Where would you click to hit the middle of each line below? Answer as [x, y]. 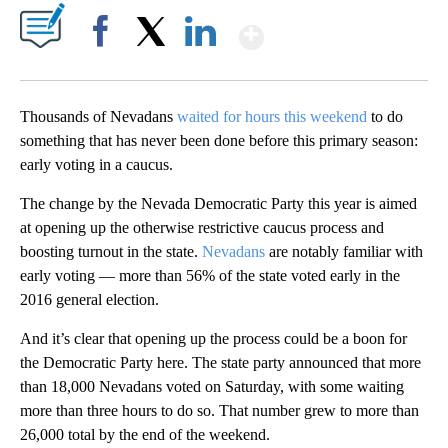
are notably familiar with [344, 252]
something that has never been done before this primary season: [219, 141]
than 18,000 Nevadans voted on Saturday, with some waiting [212, 387]
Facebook [104, 66]
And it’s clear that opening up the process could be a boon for [213, 339]
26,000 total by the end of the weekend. [145, 435]
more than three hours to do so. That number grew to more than [219, 411]
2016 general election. [89, 300]
